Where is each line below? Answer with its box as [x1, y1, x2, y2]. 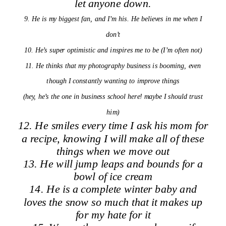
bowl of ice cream [73, 170, 153, 183]
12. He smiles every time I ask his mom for [18, 119, 208, 132]
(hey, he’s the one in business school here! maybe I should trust [23, 92, 203, 100]
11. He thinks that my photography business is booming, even [25, 61, 201, 70]
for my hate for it [75, 208, 151, 220]
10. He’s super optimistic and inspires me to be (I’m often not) [24, 45, 202, 54]
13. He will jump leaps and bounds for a [23, 157, 203, 169]
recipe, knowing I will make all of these [30, 132, 204, 144]
